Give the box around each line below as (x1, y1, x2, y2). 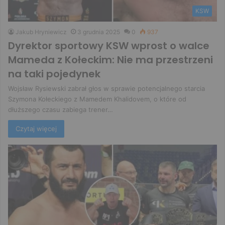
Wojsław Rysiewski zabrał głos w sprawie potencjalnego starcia (8, 84, 205, 93)
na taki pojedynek (8, 67, 100, 81)
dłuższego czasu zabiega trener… (8, 105, 113, 114)
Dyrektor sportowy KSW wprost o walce (8, 39, 209, 53)
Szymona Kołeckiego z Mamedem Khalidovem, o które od (8, 95, 186, 103)
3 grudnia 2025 (77, 28, 120, 36)
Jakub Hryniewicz (16, 28, 67, 36)
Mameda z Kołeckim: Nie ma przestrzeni (8, 53, 213, 67)
